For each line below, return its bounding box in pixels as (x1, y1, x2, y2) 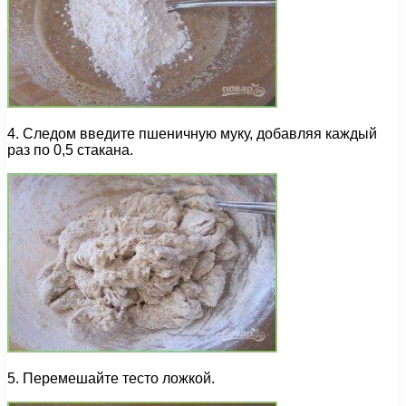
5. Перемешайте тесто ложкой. (7, 371, 215, 387)
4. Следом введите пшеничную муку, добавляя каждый (7, 126, 377, 142)
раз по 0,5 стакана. (7, 142, 133, 159)
